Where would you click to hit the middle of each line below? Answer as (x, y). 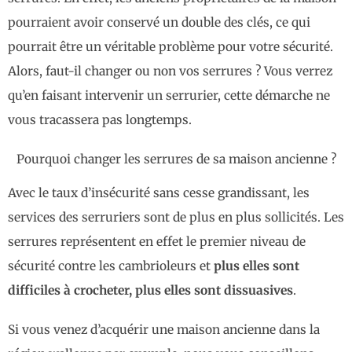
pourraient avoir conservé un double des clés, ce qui (159, 23)
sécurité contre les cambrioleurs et (111, 266)
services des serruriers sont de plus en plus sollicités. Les (176, 218)
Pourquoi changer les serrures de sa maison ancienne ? (176, 159)
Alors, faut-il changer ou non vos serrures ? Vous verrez (170, 71)
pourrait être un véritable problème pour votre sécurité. (170, 47)
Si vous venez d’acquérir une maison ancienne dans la (164, 329)
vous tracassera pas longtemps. (100, 120)
